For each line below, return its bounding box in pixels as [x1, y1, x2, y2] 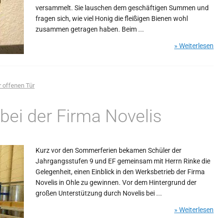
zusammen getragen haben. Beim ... [36, 25, 144, 33]
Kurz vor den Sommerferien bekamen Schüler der [36, 146, 182, 154]
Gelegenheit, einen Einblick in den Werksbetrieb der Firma [36, 168, 205, 176]
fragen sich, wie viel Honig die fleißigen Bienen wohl [36, 15, 188, 22]
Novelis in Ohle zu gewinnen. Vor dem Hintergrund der [36, 179, 197, 186]
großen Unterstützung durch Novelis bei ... [36, 189, 162, 197]
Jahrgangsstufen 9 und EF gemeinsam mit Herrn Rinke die [36, 157, 210, 165]
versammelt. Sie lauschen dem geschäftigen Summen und [36, 4, 209, 12]
